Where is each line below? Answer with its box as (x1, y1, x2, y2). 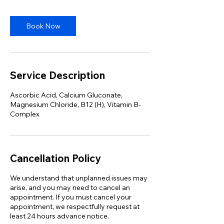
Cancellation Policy (10, 152, 101, 164)
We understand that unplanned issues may (10, 173, 147, 182)
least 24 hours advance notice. (10, 211, 109, 220)
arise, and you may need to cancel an (10, 183, 130, 192)
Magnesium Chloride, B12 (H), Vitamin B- (10, 100, 141, 109)
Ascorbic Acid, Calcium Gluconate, (10, 90, 122, 99)
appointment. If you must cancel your (10, 192, 131, 201)
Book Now (25, 21, 60, 30)
